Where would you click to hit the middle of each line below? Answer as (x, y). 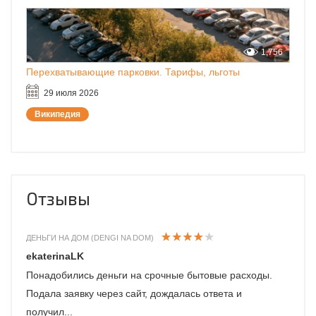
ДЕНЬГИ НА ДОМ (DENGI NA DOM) (90, 238)
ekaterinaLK (55, 256)
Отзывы (58, 199)
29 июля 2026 (71, 93)
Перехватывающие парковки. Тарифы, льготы (133, 72)
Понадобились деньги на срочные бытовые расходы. (149, 275)
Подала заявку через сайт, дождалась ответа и (134, 294)
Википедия (57, 115)
